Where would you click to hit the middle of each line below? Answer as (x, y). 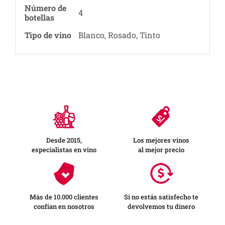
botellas (39, 18)
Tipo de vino (48, 35)
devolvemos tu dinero (161, 206)
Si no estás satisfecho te (161, 197)
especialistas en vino (64, 149)
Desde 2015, (64, 140)
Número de (45, 8)
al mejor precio (161, 149)
